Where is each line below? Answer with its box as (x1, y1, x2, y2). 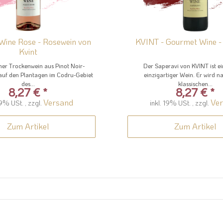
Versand (43, 97, 73, 108)
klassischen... (178, 80, 213, 88)
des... (21, 80, 35, 88)
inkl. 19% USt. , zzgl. (150, 98, 211, 108)
